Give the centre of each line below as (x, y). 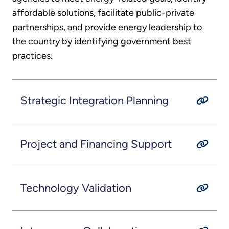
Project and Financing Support (96, 144)
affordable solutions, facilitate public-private (103, 13)
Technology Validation (76, 188)
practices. (32, 56)
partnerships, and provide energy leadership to (107, 27)
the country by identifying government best (102, 42)
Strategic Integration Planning (94, 100)
